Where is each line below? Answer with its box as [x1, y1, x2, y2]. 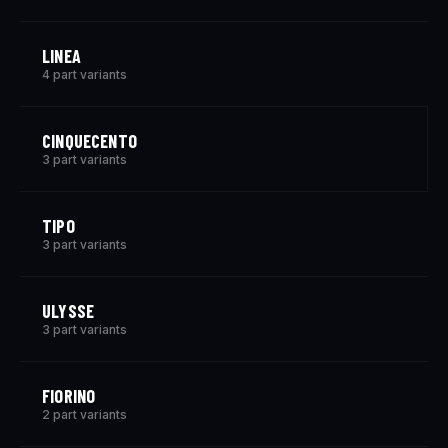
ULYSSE [42, 300, 95, 322]
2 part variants [42, 407, 127, 422]
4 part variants [42, 67, 127, 82]
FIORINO [42, 385, 96, 407]
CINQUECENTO [42, 130, 137, 152]
